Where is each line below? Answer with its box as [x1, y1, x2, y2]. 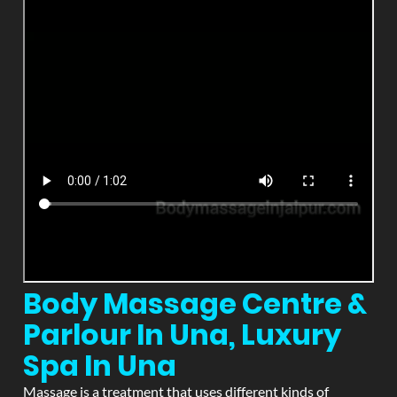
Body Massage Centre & [23, 284, 367, 323]
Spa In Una [23, 346, 176, 385]
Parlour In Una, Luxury [23, 315, 341, 354]
